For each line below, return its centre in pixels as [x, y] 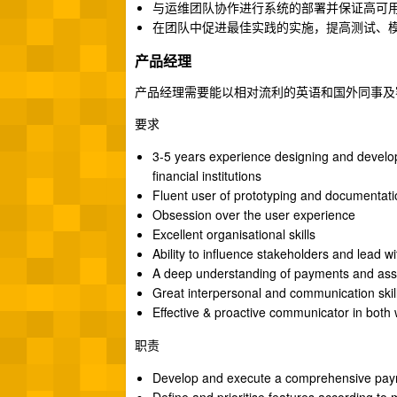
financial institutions [207, 175]
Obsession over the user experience [254, 214]
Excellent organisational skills [234, 234]
